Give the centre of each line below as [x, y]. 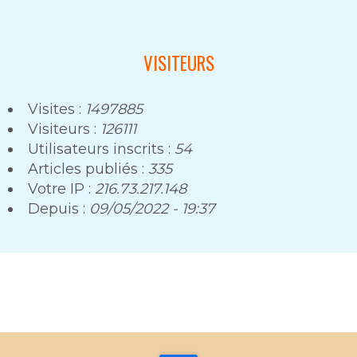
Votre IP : [61, 188]
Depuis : [59, 208]
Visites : [57, 109]
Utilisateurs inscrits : [101, 149]
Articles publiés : [88, 169]
